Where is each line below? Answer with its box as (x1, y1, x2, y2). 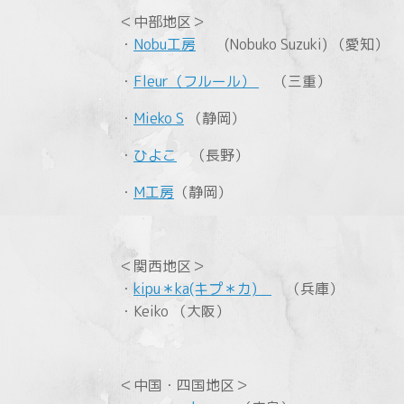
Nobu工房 (133, 33, 196, 54)
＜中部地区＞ (119, 11, 206, 32)
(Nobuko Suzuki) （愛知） (196, 33, 389, 54)
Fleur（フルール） (133, 70, 259, 91)
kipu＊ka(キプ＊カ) (133, 278, 271, 298)
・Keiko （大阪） (119, 300, 230, 321)
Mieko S (133, 107, 184, 128)
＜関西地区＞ (119, 255, 206, 276)
